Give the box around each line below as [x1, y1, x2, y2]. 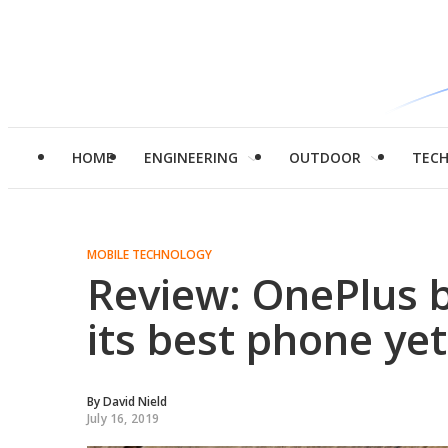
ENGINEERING [144, 148, 238, 167]
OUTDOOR [289, 148, 361, 167]
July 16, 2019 [87, 410, 160, 427]
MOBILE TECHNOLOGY [87, 246, 212, 263]
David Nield [103, 393, 167, 410]
